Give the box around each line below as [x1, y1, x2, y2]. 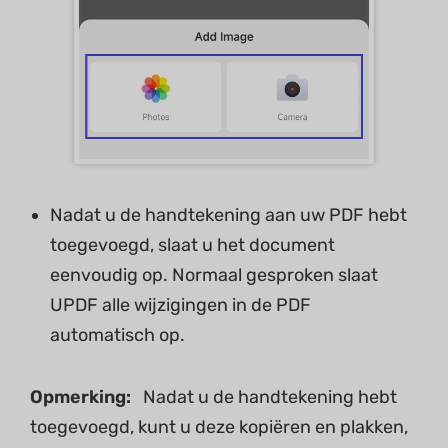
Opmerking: [30, 386, 131, 409]
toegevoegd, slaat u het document [50, 234, 335, 257]
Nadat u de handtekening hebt [131, 386, 397, 409]
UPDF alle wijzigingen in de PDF [50, 294, 311, 317]
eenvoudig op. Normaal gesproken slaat [50, 264, 378, 287]
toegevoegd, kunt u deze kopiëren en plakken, [30, 416, 408, 439]
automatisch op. [50, 324, 185, 347]
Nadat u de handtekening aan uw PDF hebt [50, 204, 407, 227]
